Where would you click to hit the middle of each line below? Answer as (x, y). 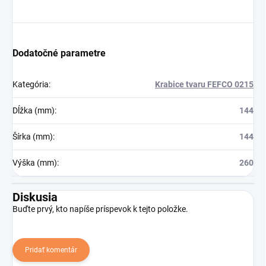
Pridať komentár (51, 250)
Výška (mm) (35, 163)
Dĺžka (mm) (34, 111)
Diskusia (35, 197)
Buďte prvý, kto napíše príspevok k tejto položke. (100, 209)
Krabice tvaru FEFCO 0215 (204, 85)
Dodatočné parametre (59, 53)
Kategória (31, 85)
